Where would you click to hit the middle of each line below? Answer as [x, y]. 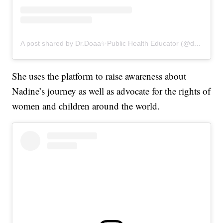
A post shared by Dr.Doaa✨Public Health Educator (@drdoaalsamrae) [198, 43]
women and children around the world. [86, 106]
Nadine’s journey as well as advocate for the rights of [111, 91]
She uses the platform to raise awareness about [99, 76]
